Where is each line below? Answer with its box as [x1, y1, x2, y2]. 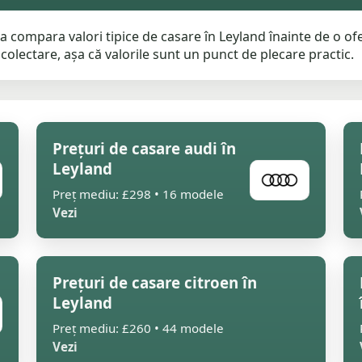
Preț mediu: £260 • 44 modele [53, 320, 224, 336]
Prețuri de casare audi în [53, 138, 236, 158]
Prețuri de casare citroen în [53, 272, 257, 293]
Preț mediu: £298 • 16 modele [53, 186, 224, 202]
